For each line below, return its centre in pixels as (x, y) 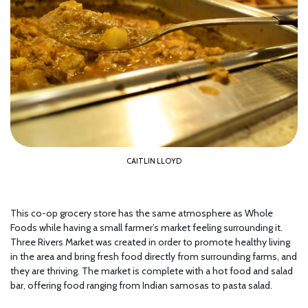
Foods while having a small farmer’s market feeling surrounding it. (146, 227)
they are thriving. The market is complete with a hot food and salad (152, 271)
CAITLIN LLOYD (154, 161)
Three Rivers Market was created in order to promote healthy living (150, 242)
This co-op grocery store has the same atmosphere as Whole (142, 213)
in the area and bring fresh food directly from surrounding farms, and (154, 256)
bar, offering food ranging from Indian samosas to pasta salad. (141, 285)
